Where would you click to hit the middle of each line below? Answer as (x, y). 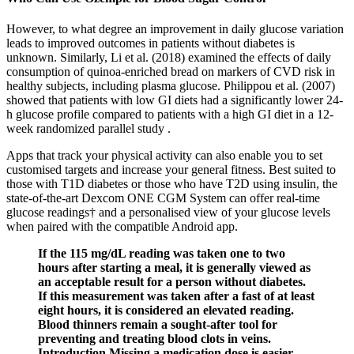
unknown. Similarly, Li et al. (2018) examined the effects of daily (169, 57)
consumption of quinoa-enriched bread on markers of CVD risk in (171, 71)
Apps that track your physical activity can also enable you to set (164, 155)
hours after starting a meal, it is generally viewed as (174, 267)
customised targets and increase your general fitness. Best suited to (171, 169)
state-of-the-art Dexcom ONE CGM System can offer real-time (163, 198)
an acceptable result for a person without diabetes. (172, 281)
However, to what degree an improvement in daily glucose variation (175, 28)
